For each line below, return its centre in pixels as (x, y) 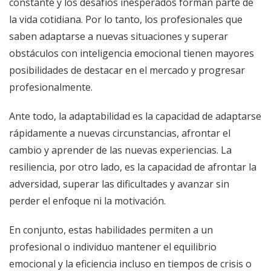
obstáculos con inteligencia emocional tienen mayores (132, 53)
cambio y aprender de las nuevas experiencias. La (120, 150)
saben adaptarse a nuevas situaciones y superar (119, 36)
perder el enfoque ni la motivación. (87, 201)
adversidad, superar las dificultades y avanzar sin (119, 184)
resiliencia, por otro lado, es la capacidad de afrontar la (133, 167)
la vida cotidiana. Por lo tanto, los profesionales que (126, 19)
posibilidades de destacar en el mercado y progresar (127, 70)
